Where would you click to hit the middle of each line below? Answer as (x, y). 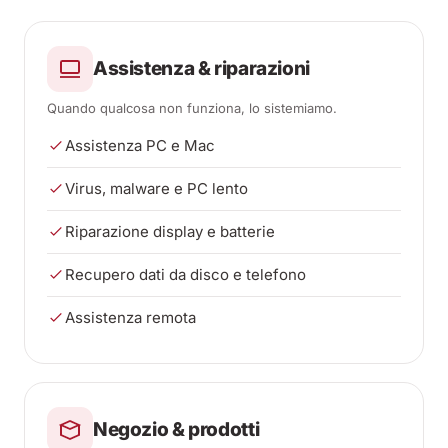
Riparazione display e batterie (170, 231)
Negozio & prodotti (176, 429)
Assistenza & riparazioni (201, 68)
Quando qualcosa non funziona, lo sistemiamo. (192, 108)
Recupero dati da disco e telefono (185, 274)
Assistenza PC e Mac (140, 145)
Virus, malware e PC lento (156, 188)
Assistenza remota (130, 317)
